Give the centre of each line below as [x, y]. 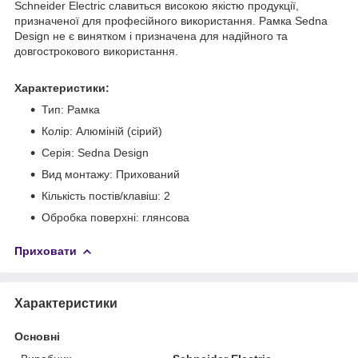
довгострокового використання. [96, 51]
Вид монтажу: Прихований [111, 174]
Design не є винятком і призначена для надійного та [151, 36]
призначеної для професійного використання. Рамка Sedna [171, 20]
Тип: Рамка [71, 109]
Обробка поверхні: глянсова [115, 217]
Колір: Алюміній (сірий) [102, 131]
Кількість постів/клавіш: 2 [106, 195]
